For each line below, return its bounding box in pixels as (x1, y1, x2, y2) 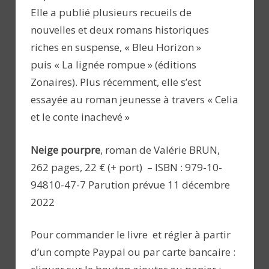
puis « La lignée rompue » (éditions (31, 58, 196, 72)
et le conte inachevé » (31, 110, 130, 124)
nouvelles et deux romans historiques (31, 23, 209, 37)
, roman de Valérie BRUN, (100, 142, 220, 157)
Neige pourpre (31, 142, 100, 157)
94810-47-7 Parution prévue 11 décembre (31, 177, 230, 192)
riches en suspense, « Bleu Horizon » (31, 40, 201, 55)
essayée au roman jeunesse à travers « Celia (31, 92, 238, 107)
